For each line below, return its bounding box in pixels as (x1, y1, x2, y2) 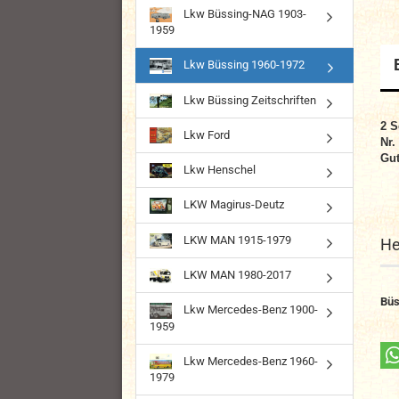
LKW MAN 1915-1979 (181, 232, 291, 247)
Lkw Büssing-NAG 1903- (181, 6, 306, 20)
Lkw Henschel (181, 162, 256, 176)
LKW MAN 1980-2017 (181, 268, 291, 282)
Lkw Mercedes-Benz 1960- (181, 354, 318, 368)
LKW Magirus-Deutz (181, 198, 284, 212)
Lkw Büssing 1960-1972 (181, 58, 305, 72)
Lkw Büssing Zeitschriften (181, 93, 316, 107)
